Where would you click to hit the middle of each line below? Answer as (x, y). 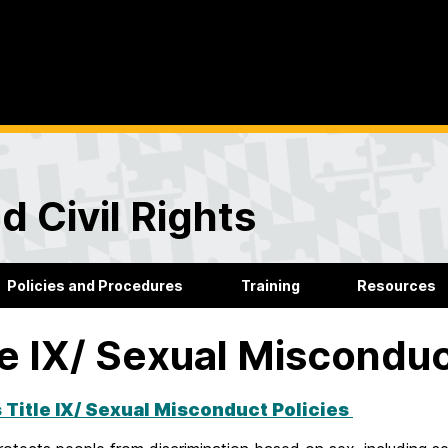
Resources (397, 286)
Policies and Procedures (94, 286)
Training (270, 286)
